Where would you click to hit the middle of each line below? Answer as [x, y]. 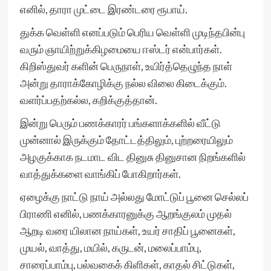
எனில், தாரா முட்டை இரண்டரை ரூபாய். [103, 9]
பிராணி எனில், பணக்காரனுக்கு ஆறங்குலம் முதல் [126, 214]
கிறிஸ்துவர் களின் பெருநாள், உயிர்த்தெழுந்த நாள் [126, 66]
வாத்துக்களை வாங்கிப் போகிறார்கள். [100, 174]
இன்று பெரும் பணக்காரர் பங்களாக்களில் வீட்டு [120, 123]
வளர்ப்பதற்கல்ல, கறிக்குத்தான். [88, 100]
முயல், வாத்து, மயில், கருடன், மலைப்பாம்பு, [110, 247]
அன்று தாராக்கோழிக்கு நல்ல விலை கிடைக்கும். [123, 83]
